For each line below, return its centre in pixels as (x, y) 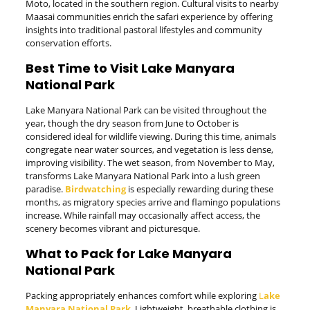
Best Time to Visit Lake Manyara (130, 68)
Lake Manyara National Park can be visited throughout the (146, 110)
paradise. (45, 189)
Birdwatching (95, 189)
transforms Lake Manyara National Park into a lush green (143, 176)
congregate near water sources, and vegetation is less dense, (149, 149)
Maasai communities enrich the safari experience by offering (149, 17)
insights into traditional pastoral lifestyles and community (144, 30)
